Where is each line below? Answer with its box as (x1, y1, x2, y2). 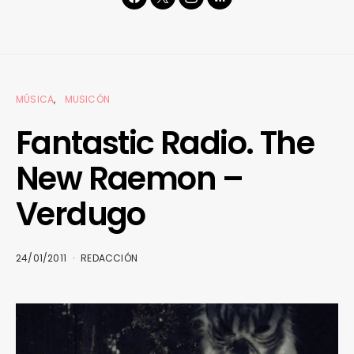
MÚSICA (16, 92, 55, 107)
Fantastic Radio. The (16, 121, 314, 166)
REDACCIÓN (81, 251, 138, 265)
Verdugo (16, 192, 145, 237)
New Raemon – (16, 156, 243, 201)
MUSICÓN (64, 92, 111, 107)
